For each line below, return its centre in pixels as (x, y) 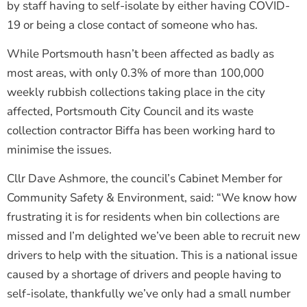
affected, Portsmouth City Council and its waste (130, 111)
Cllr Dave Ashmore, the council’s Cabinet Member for (145, 179)
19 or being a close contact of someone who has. (132, 25)
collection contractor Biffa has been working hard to (141, 130)
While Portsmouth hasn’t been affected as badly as (140, 53)
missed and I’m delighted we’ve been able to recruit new (153, 236)
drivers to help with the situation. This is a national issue (152, 256)
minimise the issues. (59, 149)
